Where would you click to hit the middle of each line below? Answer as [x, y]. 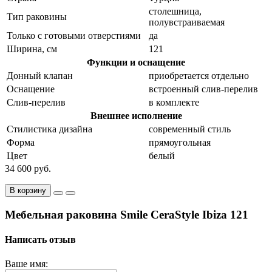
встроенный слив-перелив [203, 89]
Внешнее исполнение [136, 116]
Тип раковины [37, 17]
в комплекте [174, 103]
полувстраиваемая [187, 22]
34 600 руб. [28, 169]
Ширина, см [32, 49]
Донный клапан [40, 76]
